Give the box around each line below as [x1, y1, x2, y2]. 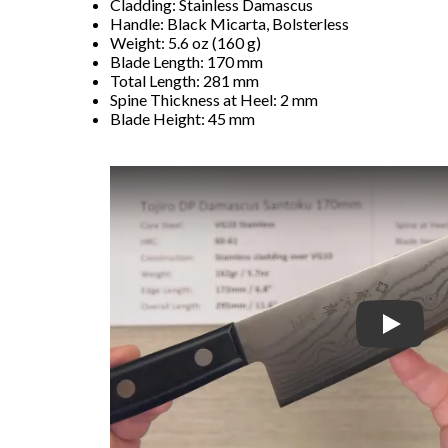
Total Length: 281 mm [110, 71, 260, 91]
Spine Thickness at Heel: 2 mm [110, 90, 319, 110]
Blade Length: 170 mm [110, 52, 264, 72]
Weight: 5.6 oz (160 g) [110, 33, 262, 53]
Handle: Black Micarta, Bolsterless [110, 14, 350, 34]
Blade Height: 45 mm [110, 109, 256, 129]
